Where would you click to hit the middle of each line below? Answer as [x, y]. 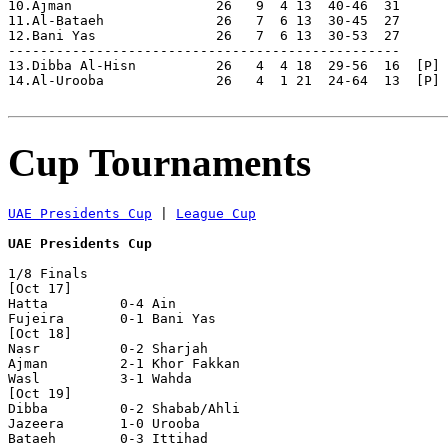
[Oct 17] [40, 288]
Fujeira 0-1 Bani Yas [136, 318]
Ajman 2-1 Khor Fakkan [136, 363]
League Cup [216, 213]
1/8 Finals [48, 273]
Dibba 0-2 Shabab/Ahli [136, 408]
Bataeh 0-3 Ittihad [136, 438]
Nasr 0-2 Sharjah [136, 348]
